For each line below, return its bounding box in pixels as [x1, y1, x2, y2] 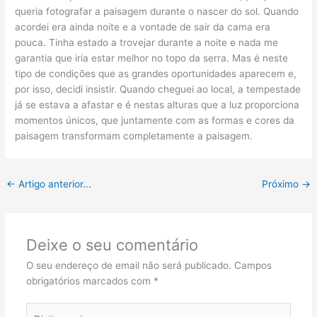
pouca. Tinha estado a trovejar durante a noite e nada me [15, 37, 279, 49]
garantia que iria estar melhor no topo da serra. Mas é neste [15, 52, 289, 64]
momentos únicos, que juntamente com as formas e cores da [15, 115, 295, 127]
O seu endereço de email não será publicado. [25, 259, 231, 271]
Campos [234, 259, 272, 271]
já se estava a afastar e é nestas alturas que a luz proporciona [15, 99, 300, 111]
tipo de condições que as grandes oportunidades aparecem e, [15, 68, 297, 80]
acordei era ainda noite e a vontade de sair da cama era [15, 21, 271, 33]
